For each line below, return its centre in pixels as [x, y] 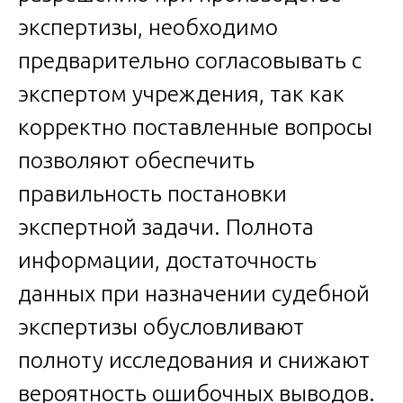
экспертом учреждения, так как [181, 94]
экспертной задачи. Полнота [166, 227]
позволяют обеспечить [136, 161]
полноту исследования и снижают [194, 360]
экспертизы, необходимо [148, 27]
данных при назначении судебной [194, 294]
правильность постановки [152, 194]
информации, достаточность [167, 260]
